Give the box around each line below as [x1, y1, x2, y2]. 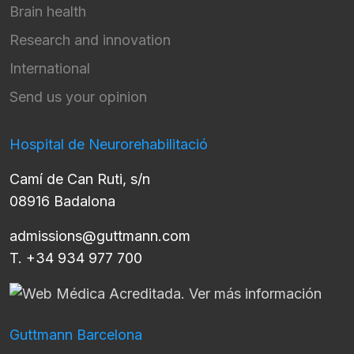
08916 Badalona [9, 192, 115, 209]
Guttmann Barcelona [9, 326, 142, 343]
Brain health [9, 2, 86, 20]
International [9, 59, 90, 77]
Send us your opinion [9, 88, 147, 105]
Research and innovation [9, 31, 171, 48]
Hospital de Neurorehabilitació [9, 135, 208, 153]
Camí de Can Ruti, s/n [9, 170, 150, 187]
